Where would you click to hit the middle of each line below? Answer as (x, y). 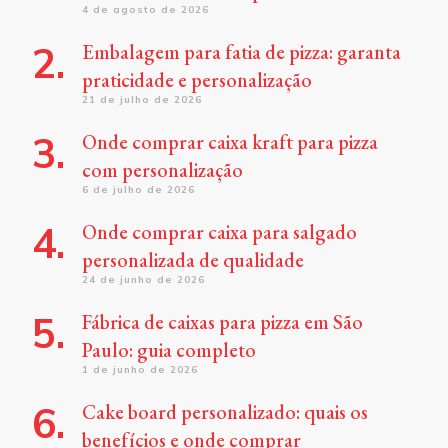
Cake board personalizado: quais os (225, 411)
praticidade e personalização (197, 79)
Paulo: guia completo (169, 349)
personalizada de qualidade (193, 259)
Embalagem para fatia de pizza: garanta (241, 51)
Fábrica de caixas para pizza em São (222, 321)
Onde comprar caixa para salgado (219, 231)
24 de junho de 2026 (143, 279)
